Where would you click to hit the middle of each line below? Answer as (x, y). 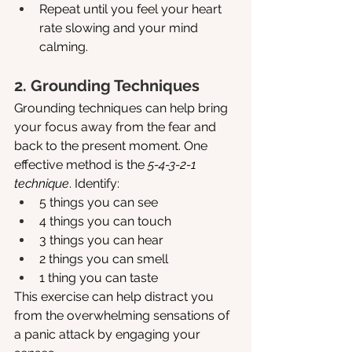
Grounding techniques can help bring (123, 108)
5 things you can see (99, 203)
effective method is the (81, 165)
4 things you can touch (105, 222)
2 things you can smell (104, 259)
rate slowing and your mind (120, 28)
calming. (64, 47)
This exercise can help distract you (115, 297)
